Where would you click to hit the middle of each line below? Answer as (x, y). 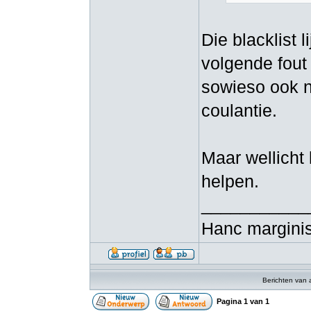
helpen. (230, 181)
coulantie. (239, 110)
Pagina (230, 301)
